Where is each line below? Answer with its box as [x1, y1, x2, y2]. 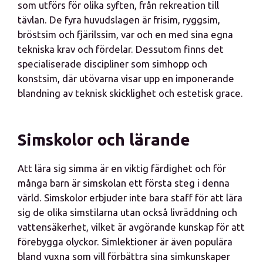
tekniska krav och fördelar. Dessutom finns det [18, 43, 224, 55]
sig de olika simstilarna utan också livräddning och [18, 207, 237, 218]
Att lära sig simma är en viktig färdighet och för [18, 163, 226, 174]
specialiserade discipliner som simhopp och [18, 58, 207, 69]
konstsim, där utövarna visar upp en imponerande [18, 73, 234, 84]
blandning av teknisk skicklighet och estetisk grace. [18, 87, 243, 99]
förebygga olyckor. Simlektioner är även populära [18, 236, 232, 247]
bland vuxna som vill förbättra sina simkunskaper [18, 251, 230, 262]
